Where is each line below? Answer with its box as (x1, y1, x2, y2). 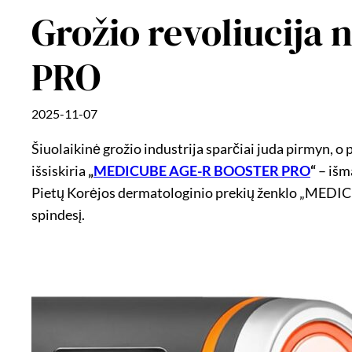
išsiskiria (31, 161, 88, 179)
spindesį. (31, 205, 85, 223)
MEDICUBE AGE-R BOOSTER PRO (93, 161, 310, 179)
